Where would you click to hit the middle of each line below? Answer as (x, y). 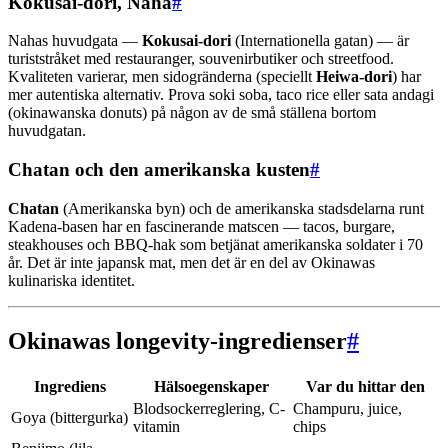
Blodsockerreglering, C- (209, 408)
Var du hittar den (365, 386)
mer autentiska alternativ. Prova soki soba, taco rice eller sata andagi (221, 95)
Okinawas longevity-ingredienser (177, 340)
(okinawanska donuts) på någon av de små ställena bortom (192, 113)
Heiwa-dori (354, 77)
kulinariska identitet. (71, 280)
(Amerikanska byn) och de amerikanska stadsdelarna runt (241, 208)
